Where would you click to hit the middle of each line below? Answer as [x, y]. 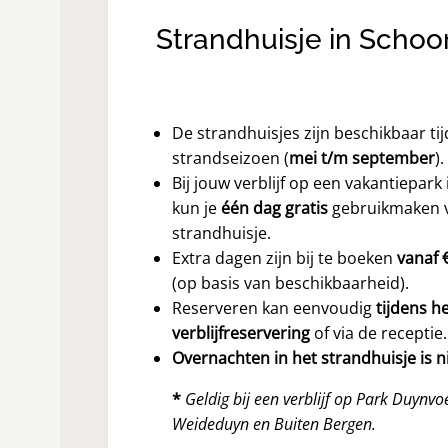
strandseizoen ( [230, 158]
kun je [196, 208]
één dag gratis [274, 208]
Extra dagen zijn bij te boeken [284, 258]
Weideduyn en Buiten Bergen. [274, 424]
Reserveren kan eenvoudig [274, 308]
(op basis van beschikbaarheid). [290, 283]
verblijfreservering [241, 333]
